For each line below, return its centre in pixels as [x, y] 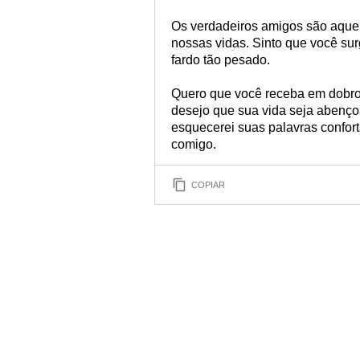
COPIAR [208, 184]
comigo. [194, 144]
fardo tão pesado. [221, 60]
